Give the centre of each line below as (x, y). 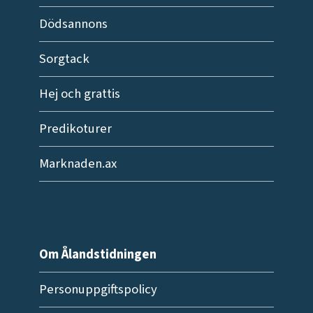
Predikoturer (75, 129)
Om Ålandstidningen (97, 255)
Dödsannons (73, 24)
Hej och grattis (79, 94)
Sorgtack (64, 59)
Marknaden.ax (78, 164)
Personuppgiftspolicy (98, 290)
